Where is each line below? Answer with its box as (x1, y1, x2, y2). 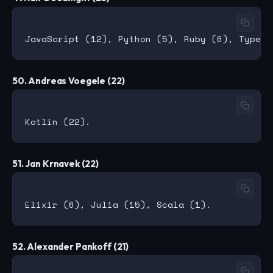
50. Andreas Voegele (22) (12, 75, 125, 87)
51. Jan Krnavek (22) (12, 158, 99, 170)
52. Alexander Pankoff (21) (12, 241, 129, 253)
